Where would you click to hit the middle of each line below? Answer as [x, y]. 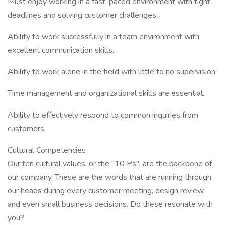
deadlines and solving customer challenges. [83, 15]
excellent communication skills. [61, 50]
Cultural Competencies [47, 150]
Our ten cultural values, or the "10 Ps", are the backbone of [110, 164]
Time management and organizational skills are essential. [106, 93]
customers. [27, 129]
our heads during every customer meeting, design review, [106, 191]
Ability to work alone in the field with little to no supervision [111, 72]
